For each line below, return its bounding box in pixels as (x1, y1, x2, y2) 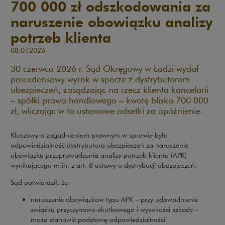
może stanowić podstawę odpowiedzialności (31, 214, 165, 224)
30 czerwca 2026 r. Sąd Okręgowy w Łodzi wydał (11, 62, 198, 74)
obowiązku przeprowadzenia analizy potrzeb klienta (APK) (11, 150, 187, 160)
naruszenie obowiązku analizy (11, 12, 212, 31)
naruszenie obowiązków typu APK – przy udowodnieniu (31, 194, 199, 204)
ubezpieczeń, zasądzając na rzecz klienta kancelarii (11, 83, 208, 95)
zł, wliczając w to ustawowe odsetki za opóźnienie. (11, 104, 203, 117)
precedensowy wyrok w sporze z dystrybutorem (11, 73, 190, 85)
